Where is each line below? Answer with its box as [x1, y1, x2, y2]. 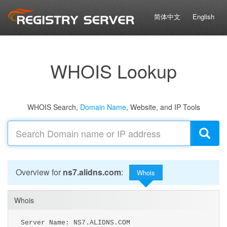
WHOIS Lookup [50, 58, 177, 84]
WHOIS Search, [27, 102, 80, 112]
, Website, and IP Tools [126, 102, 200, 112]
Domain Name [80, 102, 126, 112]
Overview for [16, 166, 63, 178]
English [192, 12, 214, 21]
